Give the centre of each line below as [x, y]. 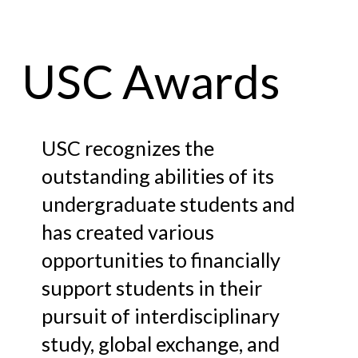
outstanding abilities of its [158, 175]
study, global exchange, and [161, 343]
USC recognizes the [128, 147]
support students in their [152, 287]
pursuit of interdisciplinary [161, 315]
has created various [128, 231]
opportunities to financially [161, 259]
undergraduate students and [169, 203]
